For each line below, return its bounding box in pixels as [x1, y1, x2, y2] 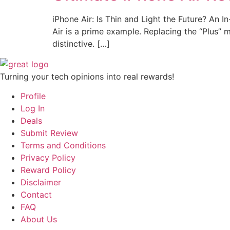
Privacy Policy [21, 152, 75, 163]
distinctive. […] [52, 39, 110, 49]
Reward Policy [21, 165, 76, 176]
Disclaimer [21, 177, 61, 188]
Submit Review [21, 128, 78, 139]
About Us [21, 214, 57, 225]
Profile [21, 91, 46, 102]
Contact [21, 189, 52, 200]
